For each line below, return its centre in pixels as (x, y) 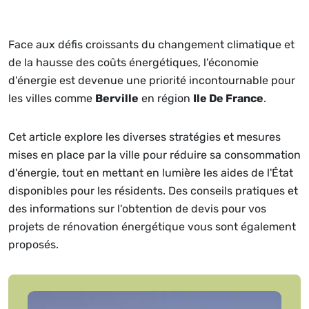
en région (166, 98)
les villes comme (52, 98)
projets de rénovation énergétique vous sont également (152, 227)
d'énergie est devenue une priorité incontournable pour (152, 80)
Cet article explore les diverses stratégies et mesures (144, 137)
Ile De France (228, 98)
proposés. (33, 245)
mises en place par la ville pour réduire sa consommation (154, 155)
